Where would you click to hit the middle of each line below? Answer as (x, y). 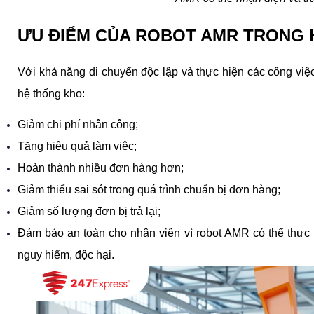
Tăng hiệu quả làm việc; (77, 146)
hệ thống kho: (51, 93)
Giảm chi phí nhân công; (78, 125)
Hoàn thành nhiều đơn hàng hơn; (101, 168)
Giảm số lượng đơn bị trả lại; (89, 212)
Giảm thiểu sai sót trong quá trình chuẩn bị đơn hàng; (149, 190)
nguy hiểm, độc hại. (66, 255)
